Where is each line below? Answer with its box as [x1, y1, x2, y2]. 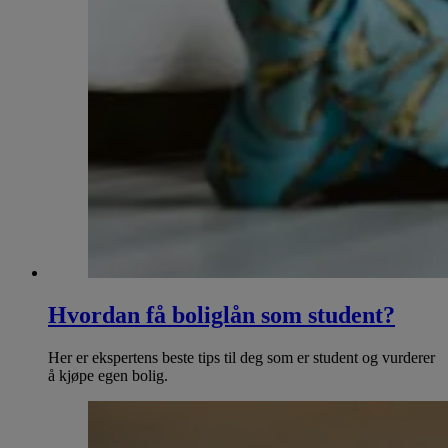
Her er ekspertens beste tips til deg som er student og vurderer [48, 348, 435, 366]
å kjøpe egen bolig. [48, 366, 168, 384]
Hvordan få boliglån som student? [48, 301, 395, 328]
